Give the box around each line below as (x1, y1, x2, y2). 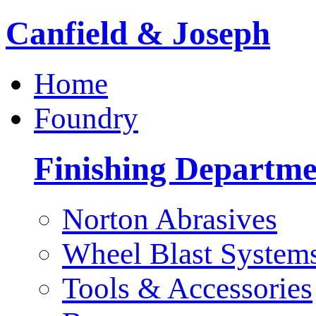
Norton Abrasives (62, 202, 277, 236)
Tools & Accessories (62, 271, 312, 305)
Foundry (34, 101, 138, 135)
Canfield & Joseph (6, 14, 270, 51)
